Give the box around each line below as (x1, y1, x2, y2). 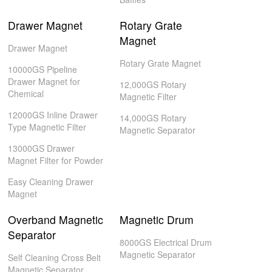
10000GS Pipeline (8, 63, 78, 75)
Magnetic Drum (119, 212, 194, 227)
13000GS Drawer (8, 142, 75, 154)
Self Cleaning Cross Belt (8, 251, 101, 263)
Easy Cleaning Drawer (8, 175, 94, 188)
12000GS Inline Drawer (8, 109, 98, 121)
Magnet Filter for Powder (8, 154, 104, 166)
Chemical (8, 87, 44, 100)
